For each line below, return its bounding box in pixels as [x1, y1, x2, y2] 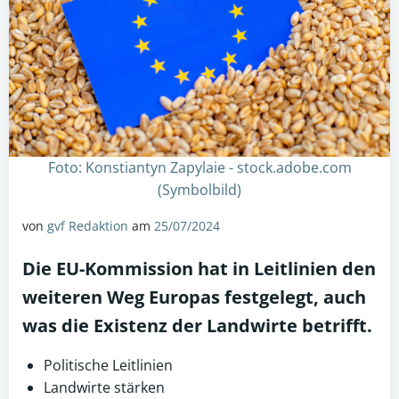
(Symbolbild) [158, 180, 241, 199]
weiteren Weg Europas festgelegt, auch [22, 285, 366, 309]
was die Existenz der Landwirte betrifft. [22, 313, 372, 338]
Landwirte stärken [44, 378, 165, 397]
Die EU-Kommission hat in [22, 256, 254, 281]
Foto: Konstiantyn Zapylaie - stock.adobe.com [47, 158, 352, 177]
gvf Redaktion [47, 217, 128, 234]
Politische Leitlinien [44, 355, 173, 375]
